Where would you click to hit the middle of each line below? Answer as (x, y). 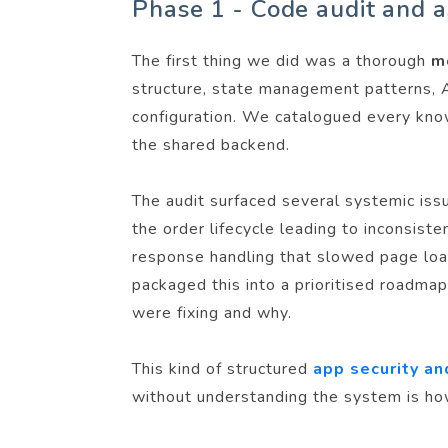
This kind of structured (222, 369)
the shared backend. (211, 145)
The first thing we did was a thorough (281, 61)
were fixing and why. (212, 313)
